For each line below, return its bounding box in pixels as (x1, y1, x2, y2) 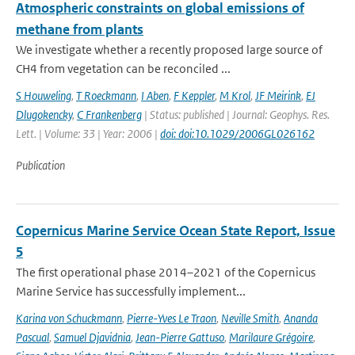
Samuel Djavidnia (54, 330, 131, 345)
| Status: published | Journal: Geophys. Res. (142, 107, 330, 122)
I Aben (141, 88, 169, 103)
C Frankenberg (77, 107, 142, 122)
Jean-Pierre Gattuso (136, 330, 224, 345)
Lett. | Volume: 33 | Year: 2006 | (16, 126, 160, 141)
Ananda (284, 311, 318, 326)
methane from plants (16, 21, 143, 38)
